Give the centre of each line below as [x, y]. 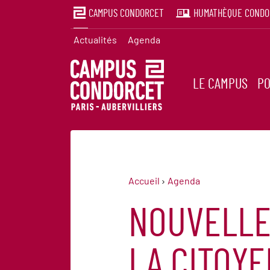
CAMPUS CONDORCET [126, 14]
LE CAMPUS [221, 85]
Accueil [144, 181]
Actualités [95, 39]
